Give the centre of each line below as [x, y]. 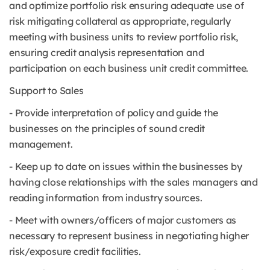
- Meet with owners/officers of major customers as [123, 220]
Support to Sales [46, 90]
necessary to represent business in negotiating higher [129, 236]
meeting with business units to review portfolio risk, [124, 37]
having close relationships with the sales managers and [133, 182]
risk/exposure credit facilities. [75, 251]
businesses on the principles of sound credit [107, 128]
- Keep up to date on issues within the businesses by [126, 166]
